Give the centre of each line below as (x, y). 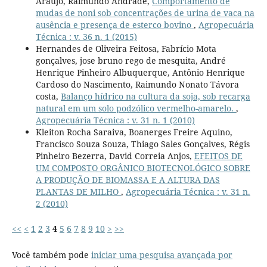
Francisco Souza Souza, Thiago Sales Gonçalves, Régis (142, 144)
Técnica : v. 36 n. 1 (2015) (86, 36)
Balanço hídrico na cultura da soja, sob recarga (155, 96)
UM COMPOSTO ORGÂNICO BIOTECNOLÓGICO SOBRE (143, 167)
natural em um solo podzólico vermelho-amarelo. (136, 108)
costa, (48, 96)
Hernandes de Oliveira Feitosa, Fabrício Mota (126, 48)
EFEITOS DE (218, 156)
